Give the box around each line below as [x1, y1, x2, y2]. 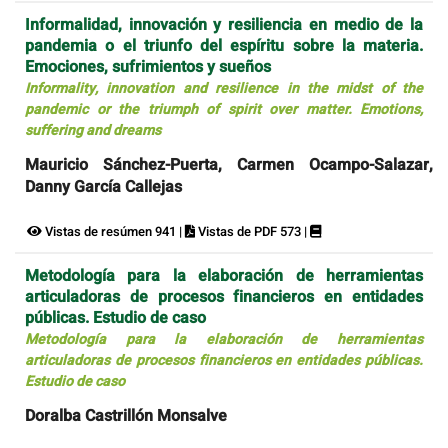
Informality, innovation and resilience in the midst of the [25, 78, 423, 100]
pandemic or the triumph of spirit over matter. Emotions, [25, 99, 423, 121]
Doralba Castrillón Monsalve [25, 403, 227, 428]
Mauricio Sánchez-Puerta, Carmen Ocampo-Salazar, [25, 153, 433, 178]
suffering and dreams [25, 120, 161, 142]
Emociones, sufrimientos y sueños [25, 55, 271, 80]
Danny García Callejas [25, 175, 182, 200]
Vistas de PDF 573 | [195, 222, 310, 242]
